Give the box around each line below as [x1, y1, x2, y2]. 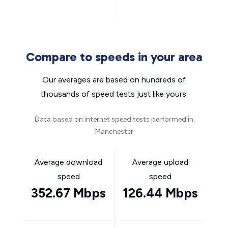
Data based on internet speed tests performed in [35, 115, 193, 124]
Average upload [132, 157, 188, 167]
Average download [35, 157, 102, 167]
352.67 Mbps [31, 185, 106, 201]
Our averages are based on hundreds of [42, 75, 186, 84]
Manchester [95, 127, 133, 136]
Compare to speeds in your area [25, 49, 203, 64]
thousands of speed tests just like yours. [40, 89, 188, 99]
